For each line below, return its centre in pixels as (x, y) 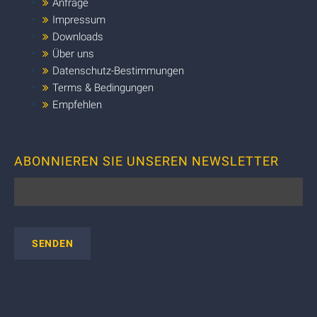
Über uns (73, 53)
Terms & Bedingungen (103, 87)
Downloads (78, 36)
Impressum (79, 19)
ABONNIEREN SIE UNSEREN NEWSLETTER (146, 161)
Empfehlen (77, 104)
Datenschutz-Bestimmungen (118, 70)
